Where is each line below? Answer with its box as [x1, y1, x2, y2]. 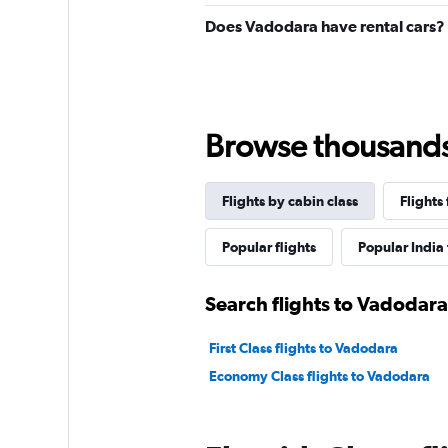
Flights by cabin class [221, 193, 358, 209]
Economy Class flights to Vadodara [208, 368, 430, 384]
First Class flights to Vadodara [208, 340, 398, 356]
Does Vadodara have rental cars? [204, 17, 445, 35]
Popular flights [221, 239, 316, 255]
